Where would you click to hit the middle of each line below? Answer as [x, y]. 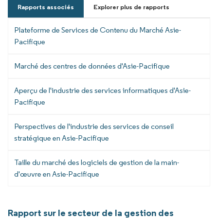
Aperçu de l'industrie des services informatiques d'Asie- [102, 90]
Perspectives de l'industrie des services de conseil [94, 126]
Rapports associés [46, 7]
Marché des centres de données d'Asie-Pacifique [92, 66]
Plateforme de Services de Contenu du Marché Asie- [98, 30]
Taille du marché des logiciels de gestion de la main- [97, 162]
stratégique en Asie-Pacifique [62, 138]
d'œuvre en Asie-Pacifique [57, 174]
